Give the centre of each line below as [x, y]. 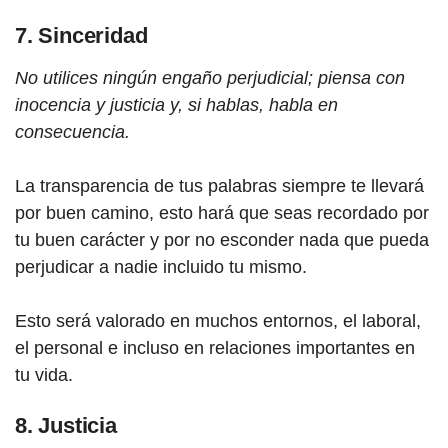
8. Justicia [66, 425]
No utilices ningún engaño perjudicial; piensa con [210, 78]
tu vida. [44, 375]
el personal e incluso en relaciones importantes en [215, 348]
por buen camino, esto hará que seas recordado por [222, 213]
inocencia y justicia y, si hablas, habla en [176, 105]
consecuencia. [72, 132]
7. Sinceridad [81, 35]
